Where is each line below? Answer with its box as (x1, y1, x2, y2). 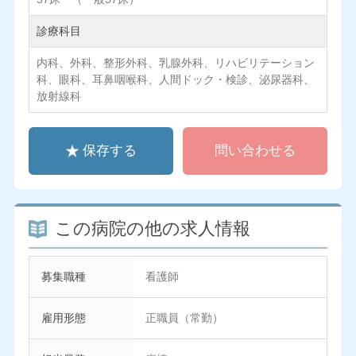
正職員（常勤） (145, 311, 223, 325)
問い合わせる (215, 143, 296, 159)
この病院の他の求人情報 (54, 219, 250, 239)
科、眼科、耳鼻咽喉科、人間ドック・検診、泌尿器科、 (36, 73, 315, 87)
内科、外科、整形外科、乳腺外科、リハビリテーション (36, 56, 315, 70)
